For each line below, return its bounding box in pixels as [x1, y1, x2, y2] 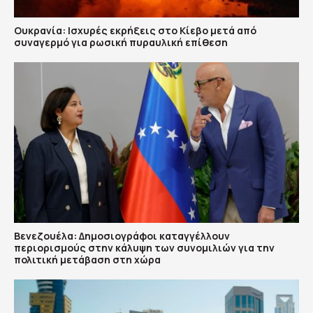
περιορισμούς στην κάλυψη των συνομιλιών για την [14, 240, 275, 254]
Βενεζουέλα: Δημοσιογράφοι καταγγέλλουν [14, 228, 230, 242]
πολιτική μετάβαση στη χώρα [14, 252, 161, 266]
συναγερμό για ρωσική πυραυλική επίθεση [14, 36, 228, 49]
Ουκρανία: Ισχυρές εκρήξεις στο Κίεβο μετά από [14, 24, 256, 37]
